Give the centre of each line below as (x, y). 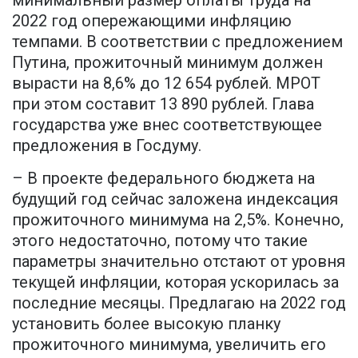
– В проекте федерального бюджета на (163, 179)
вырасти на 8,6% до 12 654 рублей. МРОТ (166, 84)
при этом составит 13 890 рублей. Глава (163, 104)
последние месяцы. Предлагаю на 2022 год (179, 303)
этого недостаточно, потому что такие (160, 241)
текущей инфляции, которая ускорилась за (175, 282)
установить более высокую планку (146, 324)
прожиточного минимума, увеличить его (169, 345)
